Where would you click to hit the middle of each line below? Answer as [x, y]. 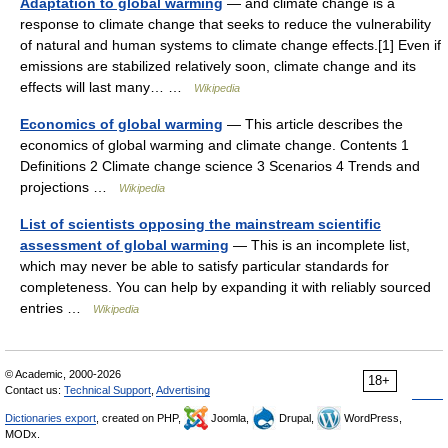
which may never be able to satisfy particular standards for [204, 266]
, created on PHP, [140, 418]
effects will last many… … [107, 87]
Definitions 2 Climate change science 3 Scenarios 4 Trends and [220, 166]
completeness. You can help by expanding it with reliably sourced [225, 287]
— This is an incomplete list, [319, 245]
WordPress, [371, 418]
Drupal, [296, 418]
